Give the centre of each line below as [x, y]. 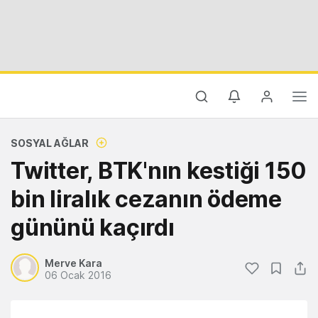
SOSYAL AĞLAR [50, 143]
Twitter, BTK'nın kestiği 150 [159, 171]
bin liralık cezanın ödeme [146, 199]
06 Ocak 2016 [78, 275]
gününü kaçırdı [93, 227]
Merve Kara [73, 263]
